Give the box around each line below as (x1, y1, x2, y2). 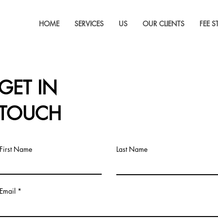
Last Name (116, 145, 147, 154)
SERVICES (74, 19, 104, 28)
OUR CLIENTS (143, 19, 184, 28)
